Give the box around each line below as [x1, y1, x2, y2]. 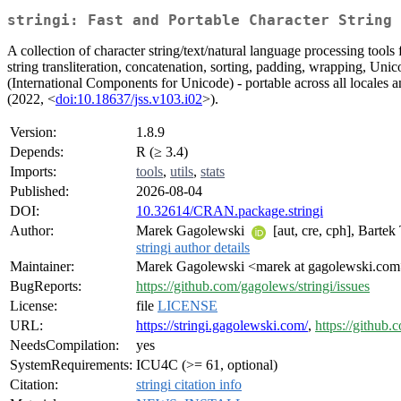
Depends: [10, 144, 64, 160]
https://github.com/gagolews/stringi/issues [136, 278, 370, 294]
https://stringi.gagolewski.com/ [136, 318, 308, 334]
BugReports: [10, 278, 81, 294]
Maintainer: [10, 259, 74, 275]
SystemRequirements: [10, 357, 132, 373]
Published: [10, 183, 69, 200]
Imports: [10, 164, 56, 180]
